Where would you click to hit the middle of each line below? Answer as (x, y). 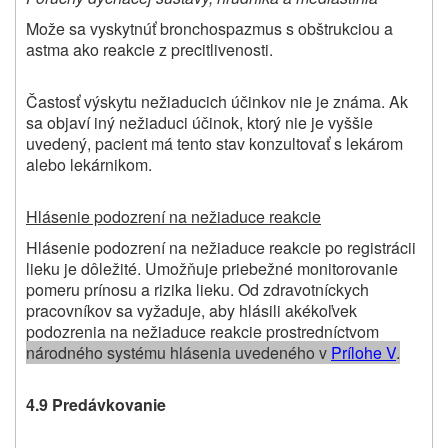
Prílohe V (363, 353)
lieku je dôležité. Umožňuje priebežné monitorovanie (212, 269)
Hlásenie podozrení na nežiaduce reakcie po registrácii (221, 248)
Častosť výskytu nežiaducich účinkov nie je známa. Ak (217, 102)
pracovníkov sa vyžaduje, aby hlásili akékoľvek (191, 311)
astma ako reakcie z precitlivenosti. (149, 50)
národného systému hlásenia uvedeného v (178, 353)
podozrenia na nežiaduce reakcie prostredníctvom (202, 332)
